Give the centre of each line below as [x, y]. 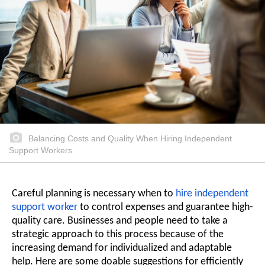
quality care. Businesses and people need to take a [120, 221]
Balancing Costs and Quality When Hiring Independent [129, 138]
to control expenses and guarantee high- [165, 207]
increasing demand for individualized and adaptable [122, 248]
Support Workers [41, 150]
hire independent [212, 193]
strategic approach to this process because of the [118, 234]
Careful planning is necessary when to [94, 193]
